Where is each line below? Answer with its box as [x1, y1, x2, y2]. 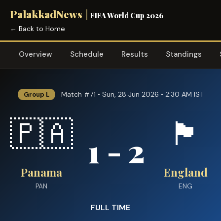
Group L [23, 90, 49, 99]
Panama [21, 165, 62, 180]
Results [121, 49, 148, 59]
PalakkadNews [10, 7, 82, 21]
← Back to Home [10, 24, 65, 33]
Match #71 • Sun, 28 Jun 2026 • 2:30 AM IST [59, 90, 204, 99]
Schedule [70, 49, 104, 59]
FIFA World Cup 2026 [90, 10, 163, 20]
